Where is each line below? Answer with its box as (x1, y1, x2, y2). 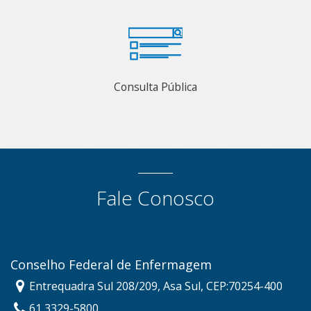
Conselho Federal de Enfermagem (10, 255, 212, 273)
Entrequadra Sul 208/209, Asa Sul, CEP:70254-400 (29, 278, 283, 294)
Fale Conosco (96, 184, 215, 211)
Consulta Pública (114, 78, 197, 94)
